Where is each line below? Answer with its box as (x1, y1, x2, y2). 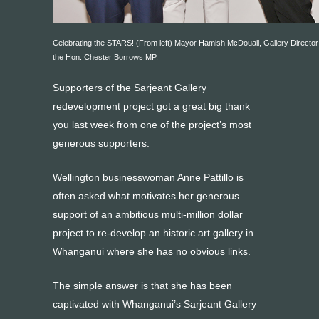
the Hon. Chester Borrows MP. (53, 53, 158, 61)
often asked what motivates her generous (53, 190, 239, 202)
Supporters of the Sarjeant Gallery (53, 82, 206, 93)
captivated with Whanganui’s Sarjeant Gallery (53, 298, 256, 310)
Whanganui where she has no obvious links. (53, 246, 251, 257)
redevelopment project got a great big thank (53, 100, 250, 112)
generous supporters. (53, 137, 150, 149)
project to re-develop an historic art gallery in (53, 227, 253, 239)
